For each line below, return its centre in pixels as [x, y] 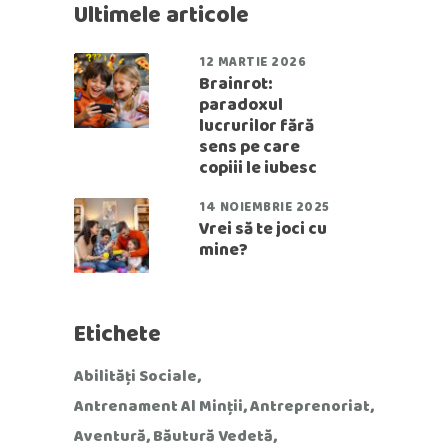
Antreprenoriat [310, 405]
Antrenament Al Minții [158, 405]
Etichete [117, 333]
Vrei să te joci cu [263, 228]
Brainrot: [236, 83]
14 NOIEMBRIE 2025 [264, 206]
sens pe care [249, 146]
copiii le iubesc [258, 167]
